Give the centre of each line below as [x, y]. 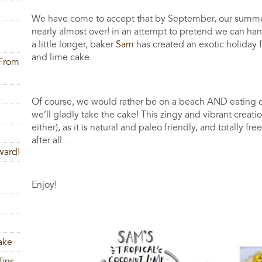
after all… [52, 141]
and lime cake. [62, 58]
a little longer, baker [74, 45]
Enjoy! [47, 185]
